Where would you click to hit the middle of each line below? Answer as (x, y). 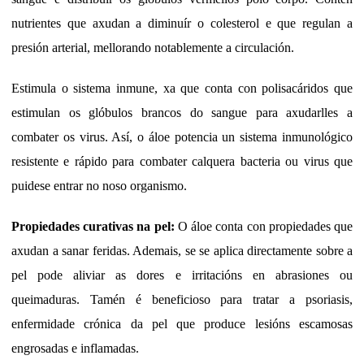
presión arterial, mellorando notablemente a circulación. (153, 48)
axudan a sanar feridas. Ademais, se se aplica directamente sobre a (182, 251)
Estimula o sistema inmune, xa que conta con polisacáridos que (182, 89)
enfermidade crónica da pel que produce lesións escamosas (182, 324)
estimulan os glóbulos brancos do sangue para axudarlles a (182, 113)
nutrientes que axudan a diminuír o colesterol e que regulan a (182, 24)
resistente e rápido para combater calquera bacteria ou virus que (182, 162)
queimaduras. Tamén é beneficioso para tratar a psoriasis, (182, 300)
